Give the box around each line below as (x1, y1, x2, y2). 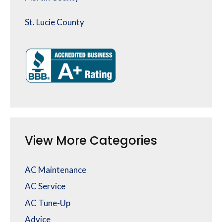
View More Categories (25, 132, 157, 149)
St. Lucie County (25, 17, 84, 28)
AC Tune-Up (25, 197, 70, 208)
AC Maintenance (25, 164, 86, 175)
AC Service (25, 181, 65, 192)
